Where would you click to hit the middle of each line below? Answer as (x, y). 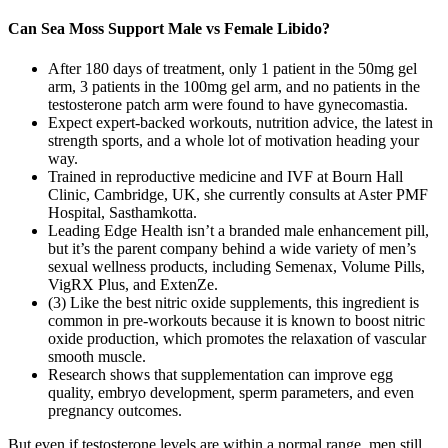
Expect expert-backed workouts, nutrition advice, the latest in (240, 122)
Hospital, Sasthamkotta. (122, 212)
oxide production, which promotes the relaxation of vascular (237, 338)
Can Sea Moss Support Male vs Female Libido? (169, 29)
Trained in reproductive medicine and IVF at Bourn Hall (225, 176)
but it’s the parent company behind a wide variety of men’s (232, 248)
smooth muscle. (97, 356)
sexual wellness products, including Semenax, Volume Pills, (236, 266)
